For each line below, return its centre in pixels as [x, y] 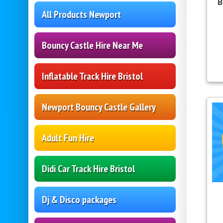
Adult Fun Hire [68, 138]
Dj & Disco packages [79, 200]
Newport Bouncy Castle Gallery [99, 107]
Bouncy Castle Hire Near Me [92, 46]
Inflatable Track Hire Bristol [92, 76]
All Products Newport [81, 15]
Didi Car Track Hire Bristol [88, 169]
